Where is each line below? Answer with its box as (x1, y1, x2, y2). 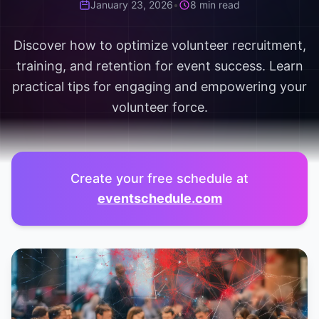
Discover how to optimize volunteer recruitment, (13, 38, 306, 53)
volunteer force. (111, 100, 208, 115)
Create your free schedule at (70, 171, 249, 186)
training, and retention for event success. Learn (16, 58, 303, 73)
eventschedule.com (97, 191, 222, 206)
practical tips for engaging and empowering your (12, 79, 307, 94)
